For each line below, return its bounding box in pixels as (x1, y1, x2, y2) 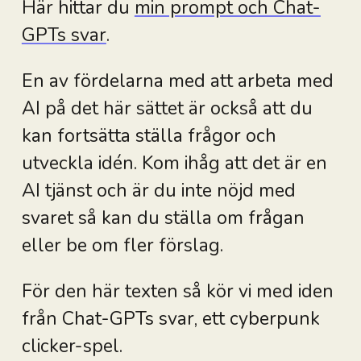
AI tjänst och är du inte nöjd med (21, 177, 296, 203)
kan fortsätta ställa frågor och (21, 122, 276, 148)
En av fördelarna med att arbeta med (21, 68, 334, 93)
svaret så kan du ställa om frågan (21, 205, 305, 230)
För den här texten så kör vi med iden (21, 278, 334, 304)
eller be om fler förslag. (21, 232, 223, 258)
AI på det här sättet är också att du (21, 95, 313, 121)
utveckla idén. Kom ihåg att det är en (21, 150, 327, 176)
